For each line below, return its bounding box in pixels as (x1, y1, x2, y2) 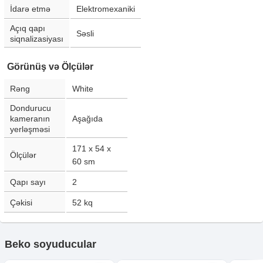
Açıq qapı (10, 23, 45, 33)
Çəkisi (10, 198, 32, 207)
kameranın (10, 114, 50, 123)
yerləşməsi (10, 124, 50, 134)
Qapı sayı (10, 177, 46, 187)
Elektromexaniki (76, 4, 135, 14)
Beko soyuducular (5, 238, 96, 250)
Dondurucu (10, 103, 51, 113)
